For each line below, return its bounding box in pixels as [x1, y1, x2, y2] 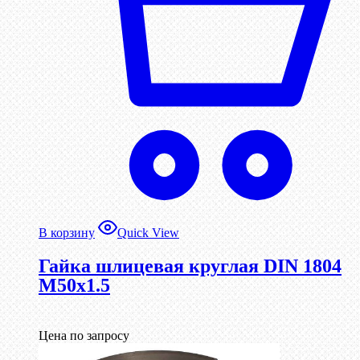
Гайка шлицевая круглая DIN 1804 [39, 255, 342, 276]
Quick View [117, 225, 179, 239]
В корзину [39, 225, 95, 239]
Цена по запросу [39, 328, 129, 342]
